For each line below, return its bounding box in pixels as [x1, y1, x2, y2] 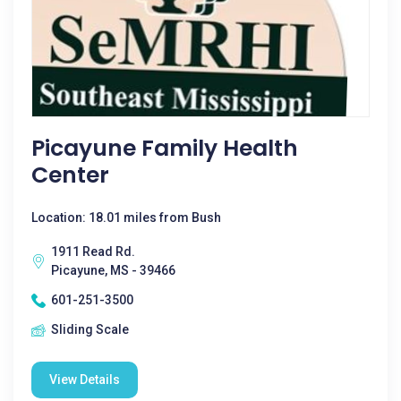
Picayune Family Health [31, 132, 298, 164]
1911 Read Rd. [51, 244, 135, 259]
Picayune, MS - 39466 [51, 263, 175, 277]
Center [31, 159, 109, 191]
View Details [49, 372, 120, 387]
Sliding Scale [51, 322, 129, 337]
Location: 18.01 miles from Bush [31, 210, 221, 225]
